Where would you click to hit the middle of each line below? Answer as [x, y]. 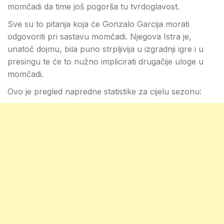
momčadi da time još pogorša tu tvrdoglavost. [93, 6]
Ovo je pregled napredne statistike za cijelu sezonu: [104, 91]
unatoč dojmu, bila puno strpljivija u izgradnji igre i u [105, 49]
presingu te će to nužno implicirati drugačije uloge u [105, 61]
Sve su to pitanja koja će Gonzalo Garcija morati [98, 24]
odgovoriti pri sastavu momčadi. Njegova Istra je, [99, 36]
